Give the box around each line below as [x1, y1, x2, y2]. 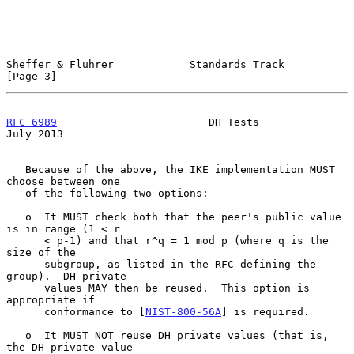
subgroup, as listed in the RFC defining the [6, 258, 44, 270]
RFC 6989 [6, 115, 57, 128]
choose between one [6, 175, 120, 187]
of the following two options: [6, 186, 25, 199]
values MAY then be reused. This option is [6, 281, 44, 294]
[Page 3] [6, 70, 57, 82]
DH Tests [57, 115, 259, 128]
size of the [6, 246, 76, 258]
